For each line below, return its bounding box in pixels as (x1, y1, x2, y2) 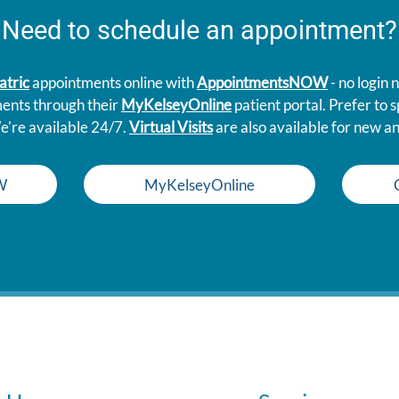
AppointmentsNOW (197, 73, 328, 93)
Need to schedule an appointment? (2, 15, 397, 46)
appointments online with (29, 73, 197, 93)
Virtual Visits (129, 118, 213, 137)
